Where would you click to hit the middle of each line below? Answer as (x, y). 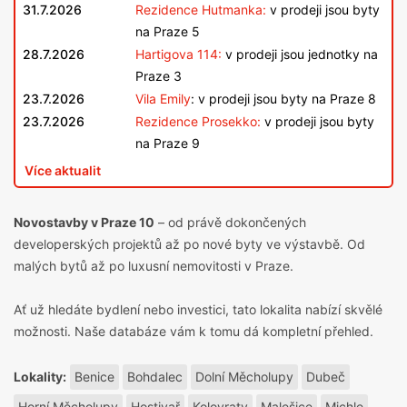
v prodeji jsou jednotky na (300, 55)
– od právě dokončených (230, 223)
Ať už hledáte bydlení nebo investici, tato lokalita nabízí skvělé (198, 310)
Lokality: (40, 377)
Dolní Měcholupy (244, 377)
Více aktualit (63, 171)
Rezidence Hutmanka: (201, 10)
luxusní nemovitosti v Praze (209, 266)
